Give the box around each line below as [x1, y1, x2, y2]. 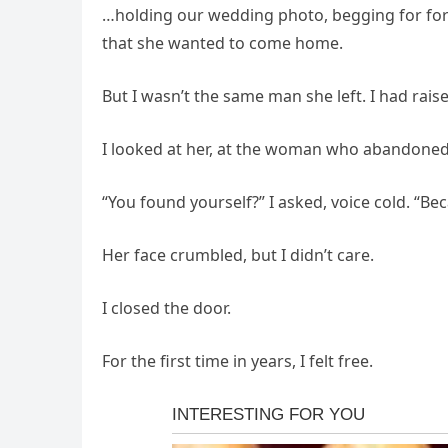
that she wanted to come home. [102, 32, 343, 54]
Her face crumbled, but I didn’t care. [102, 244, 374, 266]
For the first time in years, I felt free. [102, 350, 373, 372]
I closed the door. [102, 297, 231, 319]
